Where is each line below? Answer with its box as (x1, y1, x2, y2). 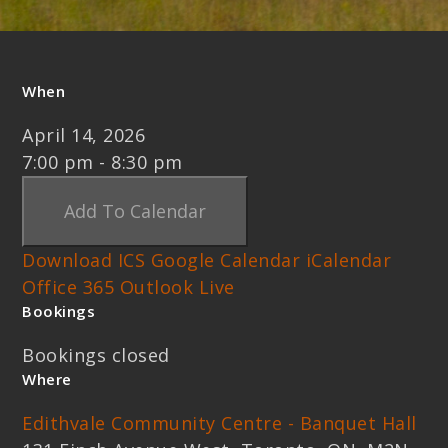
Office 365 (22, 275, 115, 300)
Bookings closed (22, 343, 170, 368)
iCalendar (305, 248, 392, 273)
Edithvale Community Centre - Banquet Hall (22, 411, 417, 436)
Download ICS (22, 248, 146, 273)
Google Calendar (150, 248, 301, 273)
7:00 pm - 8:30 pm (22, 150, 183, 175)
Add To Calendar (64, 199, 207, 224)
